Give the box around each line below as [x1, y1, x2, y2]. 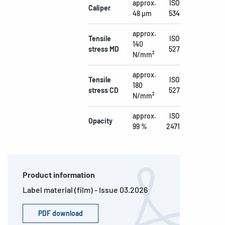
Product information [23, 170, 95, 179]
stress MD [88, 45, 119, 53]
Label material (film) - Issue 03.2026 [23, 185, 148, 194]
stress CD [88, 86, 119, 94]
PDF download [38, 209, 83, 217]
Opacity [88, 117, 113, 125]
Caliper [88, 4, 110, 12]
